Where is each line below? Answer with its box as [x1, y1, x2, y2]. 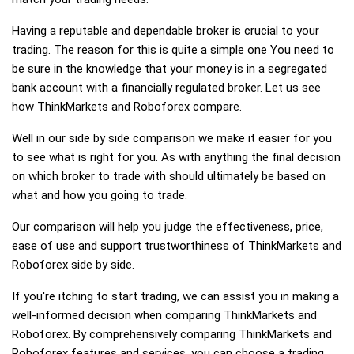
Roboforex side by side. [12, 258, 134, 272]
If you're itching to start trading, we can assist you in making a [12, 289, 339, 303]
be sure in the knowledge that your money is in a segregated [12, 62, 327, 76]
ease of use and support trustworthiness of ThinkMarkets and [12, 239, 341, 253]
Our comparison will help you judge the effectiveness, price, [12, 220, 323, 234]
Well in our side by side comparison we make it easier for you [12, 131, 332, 145]
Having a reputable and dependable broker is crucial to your [12, 24, 319, 38]
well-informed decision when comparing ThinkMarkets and [12, 308, 317, 322]
